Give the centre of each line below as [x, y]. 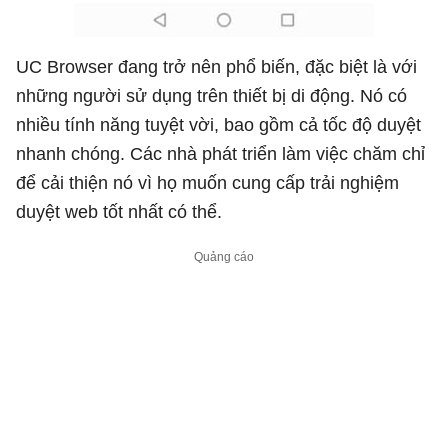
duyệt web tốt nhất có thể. [119, 211]
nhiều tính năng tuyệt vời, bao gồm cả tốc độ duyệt [218, 124]
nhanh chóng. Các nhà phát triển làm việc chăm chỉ [220, 153]
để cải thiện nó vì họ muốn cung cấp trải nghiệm [207, 182]
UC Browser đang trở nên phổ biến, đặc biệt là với [216, 66]
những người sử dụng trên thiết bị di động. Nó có [211, 95]
